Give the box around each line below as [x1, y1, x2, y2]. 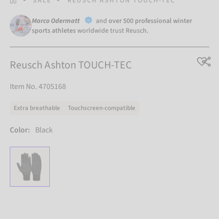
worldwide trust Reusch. [76, 26, 149, 36]
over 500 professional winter [109, 16, 192, 26]
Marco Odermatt [32, 16, 81, 26]
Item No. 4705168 [10, 81, 66, 92]
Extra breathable [14, 104, 60, 113]
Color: [10, 125, 30, 136]
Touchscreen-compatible [68, 104, 135, 113]
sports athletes [32, 26, 76, 36]
